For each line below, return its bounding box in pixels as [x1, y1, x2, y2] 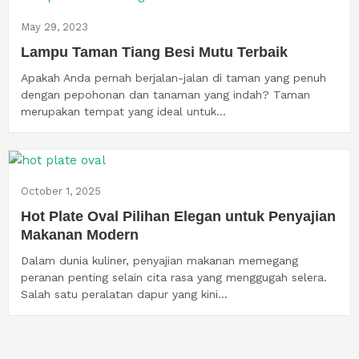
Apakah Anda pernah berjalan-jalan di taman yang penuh [21, 71, 326, 84]
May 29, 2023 [21, 20, 88, 33]
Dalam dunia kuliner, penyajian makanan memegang [21, 253, 298, 267]
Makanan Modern [21, 226, 139, 243]
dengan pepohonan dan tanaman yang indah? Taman [21, 87, 310, 101]
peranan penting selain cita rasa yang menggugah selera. [21, 270, 327, 284]
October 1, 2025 [21, 184, 101, 197]
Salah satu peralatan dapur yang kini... [21, 287, 228, 301]
